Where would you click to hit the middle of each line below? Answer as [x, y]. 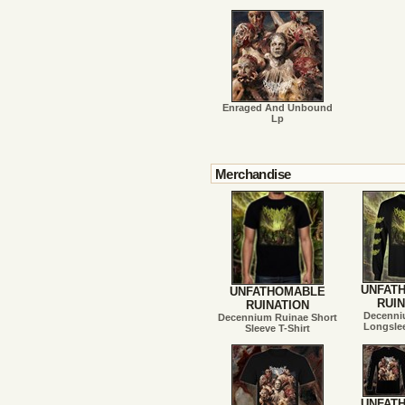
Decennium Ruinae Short [277, 318]
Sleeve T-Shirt [277, 329]
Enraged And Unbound [277, 108]
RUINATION [277, 306]
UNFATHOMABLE [277, 292]
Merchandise [253, 174]
